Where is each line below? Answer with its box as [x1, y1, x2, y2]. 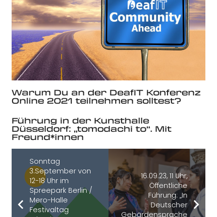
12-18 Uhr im [29, 176, 69, 186]
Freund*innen [12, 131, 84, 143]
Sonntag [29, 156, 60, 167]
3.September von [29, 166, 91, 176]
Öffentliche [149, 181, 188, 191]
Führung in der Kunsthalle [12, 115, 149, 126]
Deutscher [151, 200, 188, 210]
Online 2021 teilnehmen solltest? [12, 95, 181, 107]
